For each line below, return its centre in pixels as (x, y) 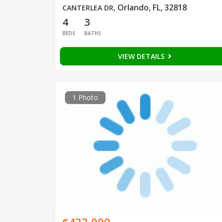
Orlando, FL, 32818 (152, 8)
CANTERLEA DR (88, 8)
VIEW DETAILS (142, 56)
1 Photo (85, 98)
